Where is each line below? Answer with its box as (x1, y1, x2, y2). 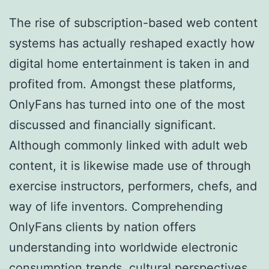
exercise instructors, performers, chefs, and (9, 178, 257, 193)
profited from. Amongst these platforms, (9, 76, 236, 91)
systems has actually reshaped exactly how (9, 35, 255, 50)
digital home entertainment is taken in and (9, 56, 249, 71)
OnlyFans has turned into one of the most (9, 97, 245, 112)
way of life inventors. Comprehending (9, 199, 223, 214)
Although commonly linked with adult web (9, 138, 247, 153)
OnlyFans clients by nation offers (9, 219, 196, 234)
